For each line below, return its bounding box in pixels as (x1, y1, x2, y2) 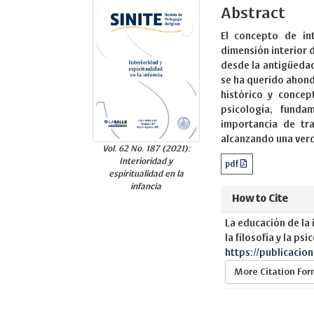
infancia (130, 181, 162, 191)
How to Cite (231, 193, 288, 204)
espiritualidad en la (108, 168, 184, 178)
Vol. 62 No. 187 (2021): (102, 143, 190, 153)
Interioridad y (119, 156, 173, 165)
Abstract (220, 4, 285, 21)
